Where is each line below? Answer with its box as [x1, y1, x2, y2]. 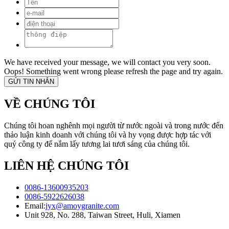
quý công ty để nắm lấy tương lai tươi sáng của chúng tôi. [4, 140, 190, 149]
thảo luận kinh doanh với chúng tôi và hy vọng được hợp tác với [4, 130, 211, 140]
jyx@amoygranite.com [45, 201, 119, 210]
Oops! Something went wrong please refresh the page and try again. [4, 67, 223, 76]
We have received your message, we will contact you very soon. [4, 58, 211, 67]
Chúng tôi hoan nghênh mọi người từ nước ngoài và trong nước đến [4, 121, 223, 130]
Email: [25, 201, 45, 210]
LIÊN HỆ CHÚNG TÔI [4, 159, 129, 173]
